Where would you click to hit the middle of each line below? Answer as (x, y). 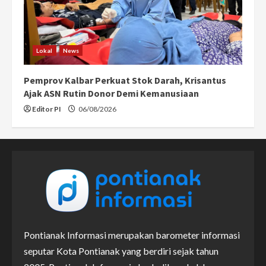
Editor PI (47, 109)
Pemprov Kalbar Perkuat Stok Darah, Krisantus (125, 80)
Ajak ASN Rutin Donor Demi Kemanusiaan (111, 93)
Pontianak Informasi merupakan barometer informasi (132, 235)
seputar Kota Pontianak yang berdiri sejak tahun (121, 251)
